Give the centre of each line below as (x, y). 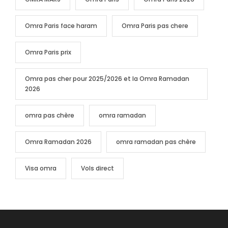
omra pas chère (50, 115)
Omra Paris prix (48, 52)
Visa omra (41, 168)
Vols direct (97, 168)
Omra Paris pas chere (155, 25)
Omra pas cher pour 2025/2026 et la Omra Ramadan (107, 78)
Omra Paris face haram (61, 25)
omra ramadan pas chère (156, 141)
